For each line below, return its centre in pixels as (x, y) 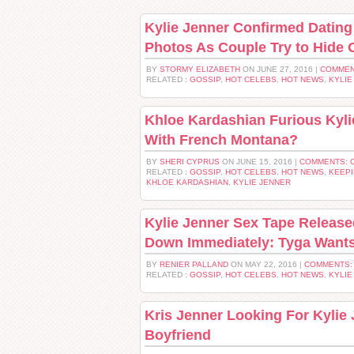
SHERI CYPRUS (190, 162)
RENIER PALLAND (194, 264)
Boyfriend (178, 335)
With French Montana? (221, 140)
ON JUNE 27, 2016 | (280, 69)
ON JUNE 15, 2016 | (260, 162)
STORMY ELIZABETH (200, 69)
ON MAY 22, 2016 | (266, 264)
